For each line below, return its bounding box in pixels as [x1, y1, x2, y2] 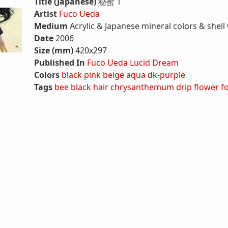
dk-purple [148, 69, 185, 80]
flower [194, 81, 219, 93]
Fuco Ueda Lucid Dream [87, 57, 179, 68]
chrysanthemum [110, 81, 174, 93]
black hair [71, 81, 108, 93]
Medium [34, 20, 68, 32]
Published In [34, 57, 85, 68]
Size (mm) [34, 45, 73, 56]
